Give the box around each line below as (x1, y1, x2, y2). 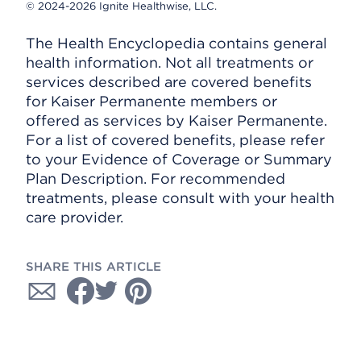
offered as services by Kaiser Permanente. (26, 112, 327, 129)
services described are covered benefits (26, 73, 312, 90)
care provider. (26, 209, 123, 226)
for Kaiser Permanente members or (26, 93, 277, 110)
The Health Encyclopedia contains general (26, 35, 327, 52)
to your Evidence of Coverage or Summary (26, 151, 332, 168)
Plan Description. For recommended (26, 170, 285, 187)
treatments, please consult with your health (26, 189, 334, 206)
